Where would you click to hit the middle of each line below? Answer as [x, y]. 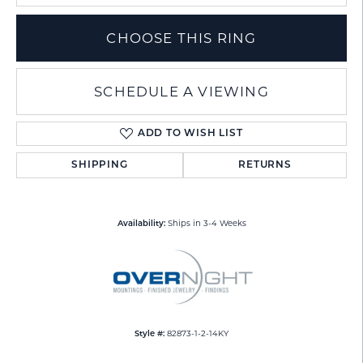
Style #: [149, 335]
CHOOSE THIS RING [181, 38]
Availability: [141, 224]
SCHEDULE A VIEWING [181, 92]
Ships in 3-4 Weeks [207, 223]
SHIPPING [100, 166]
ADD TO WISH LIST [190, 134]
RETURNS [265, 166]
